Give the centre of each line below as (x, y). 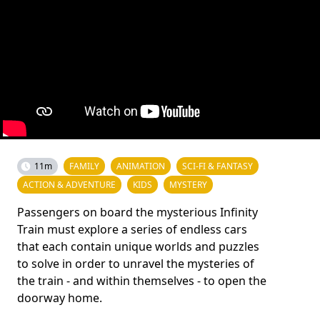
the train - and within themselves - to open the (142, 281)
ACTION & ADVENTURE (69, 185)
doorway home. (60, 298)
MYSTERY (188, 185)
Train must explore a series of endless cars (132, 229)
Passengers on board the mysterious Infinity (137, 212)
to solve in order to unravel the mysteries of (136, 264)
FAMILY (84, 166)
